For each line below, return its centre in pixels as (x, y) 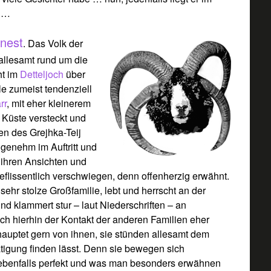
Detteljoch (43, 74)
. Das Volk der (53, 43)
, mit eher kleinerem (49, 103)
